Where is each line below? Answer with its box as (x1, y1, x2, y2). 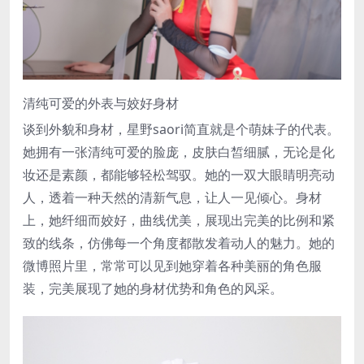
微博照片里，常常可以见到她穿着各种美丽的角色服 (23, 257, 322, 275)
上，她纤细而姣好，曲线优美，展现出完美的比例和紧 (23, 211, 335, 230)
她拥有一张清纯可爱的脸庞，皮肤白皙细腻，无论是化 (23, 143, 335, 162)
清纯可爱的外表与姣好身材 (23, 94, 179, 113)
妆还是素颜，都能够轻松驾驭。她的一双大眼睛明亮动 (23, 166, 335, 184)
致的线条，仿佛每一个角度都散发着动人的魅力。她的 (23, 234, 335, 253)
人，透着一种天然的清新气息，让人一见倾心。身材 (23, 188, 322, 207)
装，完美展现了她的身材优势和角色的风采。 (23, 279, 283, 298)
